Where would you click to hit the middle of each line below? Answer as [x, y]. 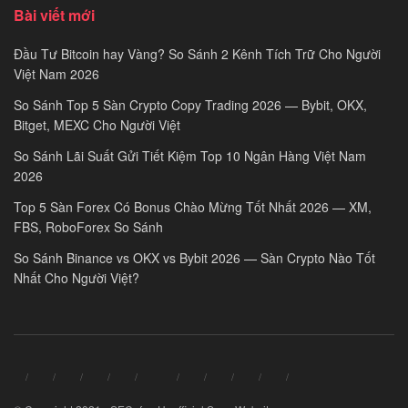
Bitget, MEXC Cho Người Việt [97, 124]
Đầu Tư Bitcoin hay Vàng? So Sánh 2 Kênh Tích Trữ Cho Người [197, 53]
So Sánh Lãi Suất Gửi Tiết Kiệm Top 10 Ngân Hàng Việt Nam [190, 155]
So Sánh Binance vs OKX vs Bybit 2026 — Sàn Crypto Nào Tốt [194, 257]
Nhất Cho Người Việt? [76, 277]
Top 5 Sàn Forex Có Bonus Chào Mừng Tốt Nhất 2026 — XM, [193, 206]
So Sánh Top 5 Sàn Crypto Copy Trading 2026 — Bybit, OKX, [190, 104]
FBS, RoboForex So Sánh [88, 226]
